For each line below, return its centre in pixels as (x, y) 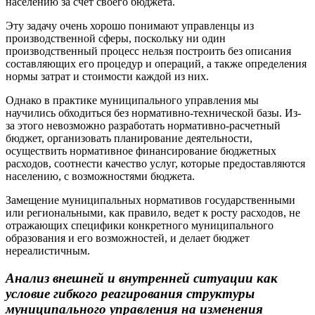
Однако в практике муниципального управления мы (132, 100)
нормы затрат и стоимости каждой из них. (107, 76)
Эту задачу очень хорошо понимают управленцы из (130, 25)
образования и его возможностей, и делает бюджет (128, 238)
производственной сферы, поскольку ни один (116, 38)
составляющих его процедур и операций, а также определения (156, 63)
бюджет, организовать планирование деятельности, (129, 138)
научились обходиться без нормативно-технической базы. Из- (153, 112)
